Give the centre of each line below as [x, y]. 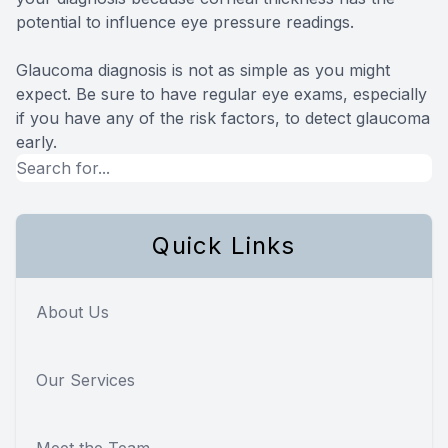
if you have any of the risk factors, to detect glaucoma [223, 117]
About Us [72, 311]
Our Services [85, 379]
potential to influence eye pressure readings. [185, 21]
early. [36, 141]
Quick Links [224, 245]
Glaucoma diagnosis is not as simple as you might [203, 69]
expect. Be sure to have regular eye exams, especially [221, 93]
